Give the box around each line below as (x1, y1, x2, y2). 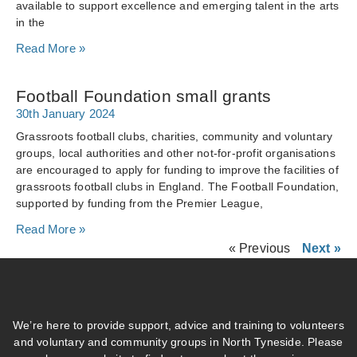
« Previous (228, 241, 291, 255)
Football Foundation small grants (16, 87, 272, 105)
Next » (301, 241, 341, 255)
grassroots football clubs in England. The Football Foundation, (16, 180, 339, 193)
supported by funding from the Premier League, (16, 197, 263, 210)
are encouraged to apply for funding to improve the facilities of (16, 163, 339, 176)
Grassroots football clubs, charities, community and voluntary (16, 130, 333, 143)
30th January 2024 (16, 107, 116, 120)
